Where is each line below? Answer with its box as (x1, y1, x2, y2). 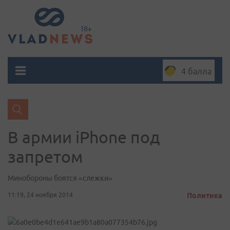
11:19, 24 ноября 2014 (8, 191, 73, 198)
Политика (187, 191, 222, 200)
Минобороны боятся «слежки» (8, 174, 112, 182)
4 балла (181, 67, 212, 76)
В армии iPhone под (8, 128, 160, 146)
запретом (8, 147, 83, 166)
